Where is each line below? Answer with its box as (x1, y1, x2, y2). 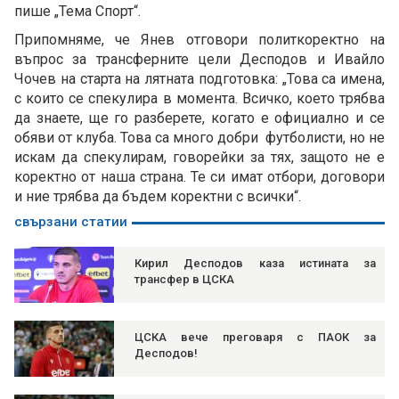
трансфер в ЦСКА (134, 273, 234, 287)
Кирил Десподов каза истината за (134, 256, 376, 271)
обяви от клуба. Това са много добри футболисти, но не (14, 129, 385, 147)
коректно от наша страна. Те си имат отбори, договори (14, 168, 385, 186)
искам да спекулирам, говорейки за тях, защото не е (14, 149, 385, 167)
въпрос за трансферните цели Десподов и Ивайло (14, 51, 385, 69)
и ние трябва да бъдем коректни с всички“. (14, 188, 301, 206)
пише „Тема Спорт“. (14, 3, 141, 20)
